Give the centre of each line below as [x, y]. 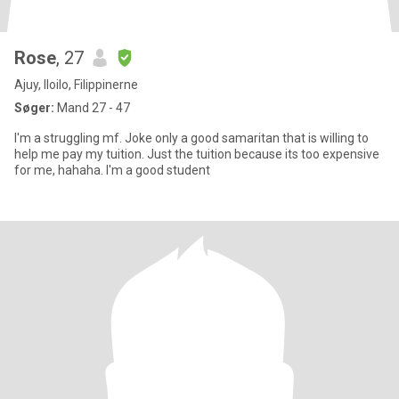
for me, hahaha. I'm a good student [112, 170]
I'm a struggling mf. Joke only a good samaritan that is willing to [191, 138]
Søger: [34, 108]
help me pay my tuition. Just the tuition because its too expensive [81, 154]
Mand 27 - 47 [92, 108]
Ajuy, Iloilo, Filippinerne [76, 85]
